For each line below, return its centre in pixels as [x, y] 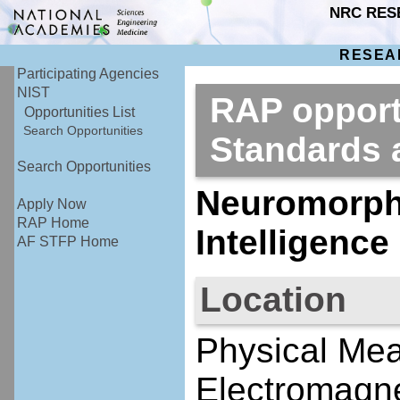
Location [273, 299]
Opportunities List [80, 112]
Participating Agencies [88, 74]
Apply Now [52, 204]
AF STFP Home [68, 242]
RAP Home [54, 223]
